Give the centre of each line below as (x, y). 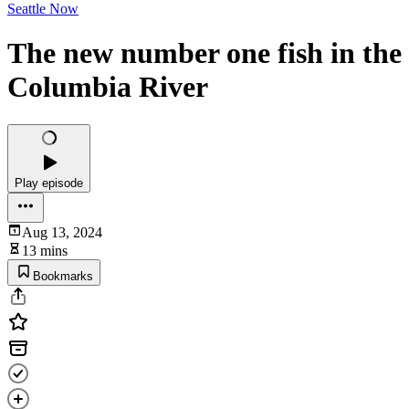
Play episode (49, 183)
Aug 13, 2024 (62, 232)
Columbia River (108, 87)
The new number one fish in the (204, 53)
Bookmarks (63, 276)
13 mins (45, 250)
